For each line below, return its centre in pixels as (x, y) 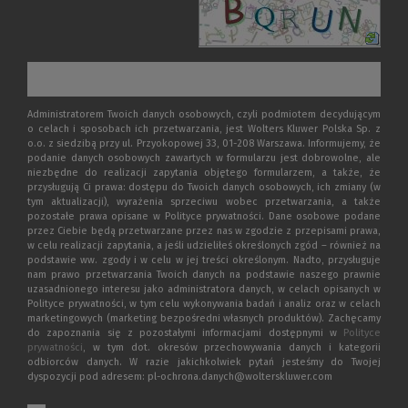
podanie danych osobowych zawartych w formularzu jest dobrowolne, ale (204, 158)
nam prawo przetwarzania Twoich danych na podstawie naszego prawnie (204, 275)
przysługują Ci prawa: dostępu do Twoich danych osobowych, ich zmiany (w (204, 187)
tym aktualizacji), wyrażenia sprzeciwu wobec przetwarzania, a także (204, 202)
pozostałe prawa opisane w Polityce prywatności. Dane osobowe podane (204, 216)
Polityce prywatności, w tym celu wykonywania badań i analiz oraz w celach (204, 304)
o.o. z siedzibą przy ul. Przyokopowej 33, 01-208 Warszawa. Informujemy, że (204, 143)
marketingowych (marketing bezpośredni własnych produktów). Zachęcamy (204, 318)
